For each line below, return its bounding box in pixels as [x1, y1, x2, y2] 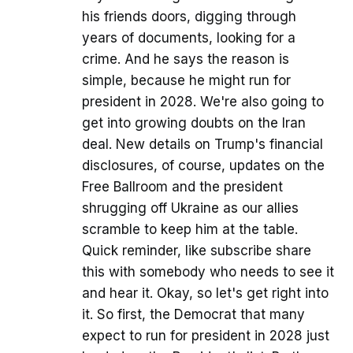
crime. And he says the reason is [82, 50, 289, 67]
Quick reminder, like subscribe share [82, 242, 311, 258]
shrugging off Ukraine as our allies [82, 199, 299, 216]
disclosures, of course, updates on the [82, 157, 325, 173]
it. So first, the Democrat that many [82, 306, 305, 322]
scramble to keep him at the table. [82, 221, 298, 237]
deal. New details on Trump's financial [82, 136, 323, 152]
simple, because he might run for [82, 72, 291, 88]
